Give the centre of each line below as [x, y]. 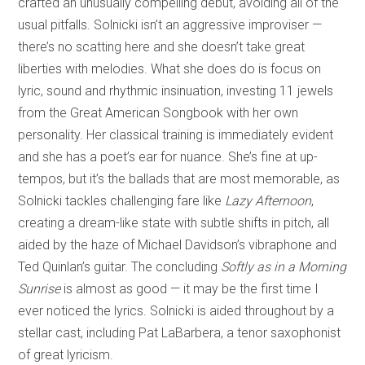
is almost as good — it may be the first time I [190, 289]
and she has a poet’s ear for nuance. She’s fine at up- [168, 157]
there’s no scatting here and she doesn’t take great [162, 47]
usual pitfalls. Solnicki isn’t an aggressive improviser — [172, 25]
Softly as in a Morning [284, 267]
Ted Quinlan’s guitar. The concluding [120, 267]
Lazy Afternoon [268, 201]
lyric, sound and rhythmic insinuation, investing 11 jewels [176, 91]
